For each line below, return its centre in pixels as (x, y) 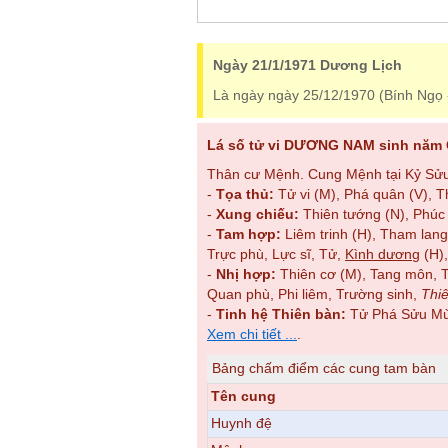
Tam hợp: (248, 235)
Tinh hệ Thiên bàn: (281, 315)
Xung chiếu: (257, 215)
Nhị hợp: (246, 275)
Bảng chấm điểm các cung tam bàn (324, 368)
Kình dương (382, 255)
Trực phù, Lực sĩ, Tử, (276, 255)
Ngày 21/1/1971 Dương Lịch (307, 65)
